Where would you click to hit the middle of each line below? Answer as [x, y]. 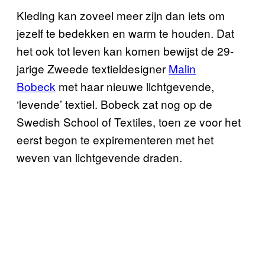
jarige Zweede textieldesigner [93, 68]
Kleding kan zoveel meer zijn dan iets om [121, 15]
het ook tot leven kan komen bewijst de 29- [125, 50]
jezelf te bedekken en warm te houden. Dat [125, 33]
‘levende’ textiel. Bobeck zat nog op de [114, 104]
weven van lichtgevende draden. [99, 157]
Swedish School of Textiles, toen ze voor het [129, 121]
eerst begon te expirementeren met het [115, 139]
